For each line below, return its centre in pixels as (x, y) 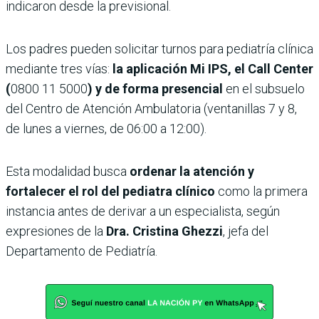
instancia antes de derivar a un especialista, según (143, 211)
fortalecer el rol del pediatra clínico (110, 191)
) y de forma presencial (155, 89)
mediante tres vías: (59, 69)
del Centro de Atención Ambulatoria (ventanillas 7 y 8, (151, 109)
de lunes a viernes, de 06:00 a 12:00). (106, 129)
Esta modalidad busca (68, 171)
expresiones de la (54, 231)
